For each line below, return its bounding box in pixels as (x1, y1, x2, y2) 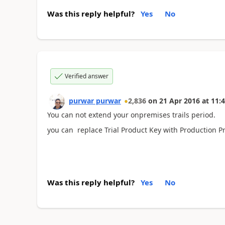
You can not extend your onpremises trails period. (47, 109, 215, 120)
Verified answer (64, 71, 108, 80)
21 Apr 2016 (159, 95, 200, 105)
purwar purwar (68, 95, 121, 105)
